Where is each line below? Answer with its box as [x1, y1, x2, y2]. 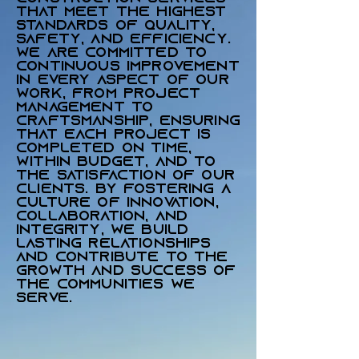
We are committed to [16, 46, 208, 60]
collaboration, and [16, 210, 188, 224]
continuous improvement [16, 60, 240, 74]
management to [16, 101, 154, 115]
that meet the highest [16, 6, 227, 19]
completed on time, [16, 142, 192, 155]
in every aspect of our [16, 74, 229, 87]
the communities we [16, 278, 196, 292]
